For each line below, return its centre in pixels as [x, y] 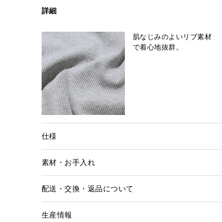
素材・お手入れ [69, 162]
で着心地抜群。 [158, 47]
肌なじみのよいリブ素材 [172, 37]
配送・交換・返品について [88, 189]
